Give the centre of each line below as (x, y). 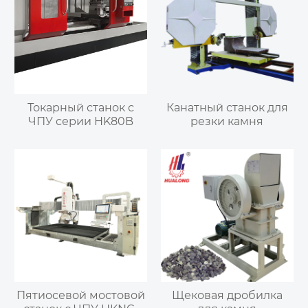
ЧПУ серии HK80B (81, 122)
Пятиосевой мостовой (81, 295)
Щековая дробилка (227, 295)
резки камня (227, 122)
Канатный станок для (227, 108)
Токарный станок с (81, 108)
